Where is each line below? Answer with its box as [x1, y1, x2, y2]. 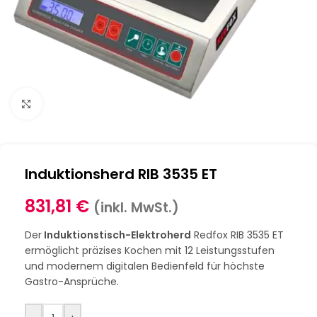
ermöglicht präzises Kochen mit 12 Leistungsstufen [25, 243, 275, 258]
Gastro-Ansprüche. [25, 275, 119, 289]
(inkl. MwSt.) [93, 198, 179, 217]
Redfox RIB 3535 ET [191, 228, 284, 242]
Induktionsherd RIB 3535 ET [25, 164, 217, 184]
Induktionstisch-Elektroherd [42, 228, 191, 242]
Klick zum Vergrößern [42, 97, 146, 110]
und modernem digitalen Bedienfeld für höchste [25, 259, 265, 273]
